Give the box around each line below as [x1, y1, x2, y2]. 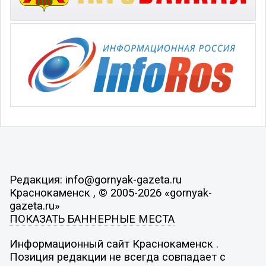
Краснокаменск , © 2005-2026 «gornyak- [9, 186, 212, 200]
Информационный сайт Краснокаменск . [9, 237, 218, 251]
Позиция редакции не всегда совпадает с [9, 250, 226, 264]
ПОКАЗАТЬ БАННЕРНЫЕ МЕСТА [9, 213, 175, 226]
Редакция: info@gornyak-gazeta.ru [9, 173, 182, 187]
